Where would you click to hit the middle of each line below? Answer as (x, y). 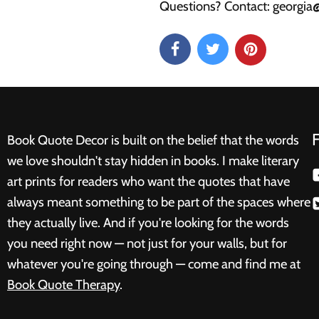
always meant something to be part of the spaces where (159, 202)
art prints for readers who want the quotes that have (148, 182)
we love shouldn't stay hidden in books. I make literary (153, 161)
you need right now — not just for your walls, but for (147, 244)
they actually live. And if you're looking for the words (148, 223)
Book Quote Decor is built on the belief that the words (153, 140)
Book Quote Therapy (63, 285)
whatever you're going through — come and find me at (154, 264)
